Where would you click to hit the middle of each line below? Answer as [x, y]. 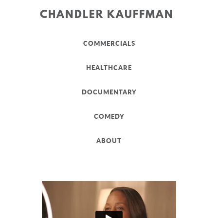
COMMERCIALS [109, 43]
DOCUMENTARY [109, 92]
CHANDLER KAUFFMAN [107, 15]
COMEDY [109, 116]
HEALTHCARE [109, 68]
